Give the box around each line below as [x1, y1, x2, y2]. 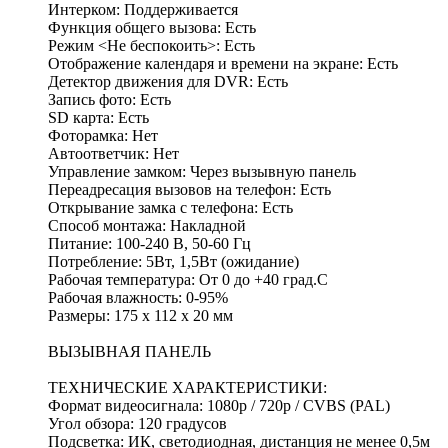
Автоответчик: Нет [48, 145, 179, 163]
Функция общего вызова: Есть [48, 19, 256, 37]
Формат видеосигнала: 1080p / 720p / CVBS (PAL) [48, 397, 390, 415]
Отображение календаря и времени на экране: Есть [48, 55, 398, 73]
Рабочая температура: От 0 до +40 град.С [48, 271, 328, 289]
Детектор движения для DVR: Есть [48, 73, 288, 91]
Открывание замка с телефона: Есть [48, 199, 293, 217]
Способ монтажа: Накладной [48, 217, 246, 235]
